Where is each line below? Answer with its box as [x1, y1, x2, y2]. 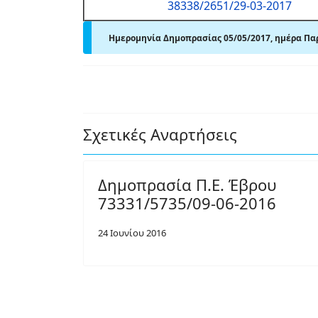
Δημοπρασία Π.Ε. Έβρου [98, 174, 276, 195]
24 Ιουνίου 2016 [98, 226, 166, 239]
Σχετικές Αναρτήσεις [83, 124, 237, 145]
